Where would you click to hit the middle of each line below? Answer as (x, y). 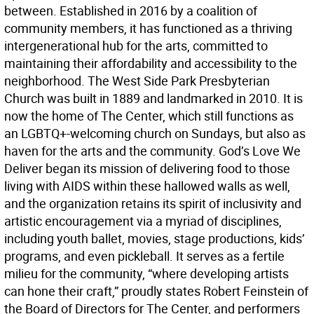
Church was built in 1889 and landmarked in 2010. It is (153, 98)
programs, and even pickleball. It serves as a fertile (144, 256)
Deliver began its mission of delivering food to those (147, 169)
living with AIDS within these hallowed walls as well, (147, 186)
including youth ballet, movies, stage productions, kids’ (155, 239)
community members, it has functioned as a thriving (148, 28)
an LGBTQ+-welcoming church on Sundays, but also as (155, 134)
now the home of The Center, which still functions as (149, 116)
